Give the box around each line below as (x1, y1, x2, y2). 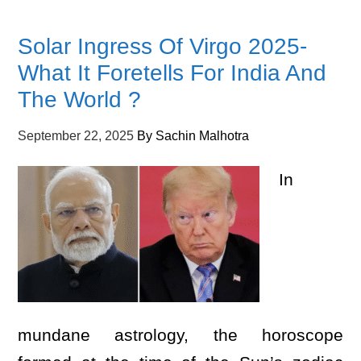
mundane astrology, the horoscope (18, 326, 343, 344)
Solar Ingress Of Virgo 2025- (18, 34, 308, 59)
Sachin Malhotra (156, 129, 250, 143)
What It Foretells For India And (18, 60, 327, 85)
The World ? (18, 87, 142, 112)
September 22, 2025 (18, 129, 135, 143)
